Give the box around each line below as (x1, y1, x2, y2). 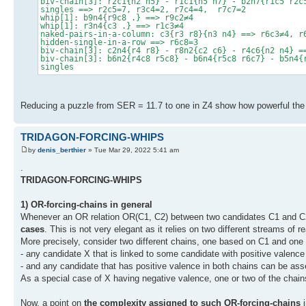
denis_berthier (38, 146, 86, 154)
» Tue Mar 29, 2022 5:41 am (86, 146, 179, 154)
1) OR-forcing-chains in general (20, 199, 152, 210)
